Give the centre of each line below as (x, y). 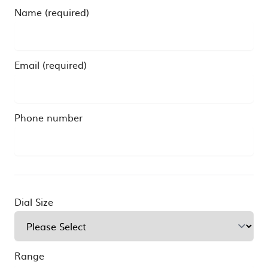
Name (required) (52, 12)
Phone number (48, 117)
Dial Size (34, 201)
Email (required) (51, 64)
